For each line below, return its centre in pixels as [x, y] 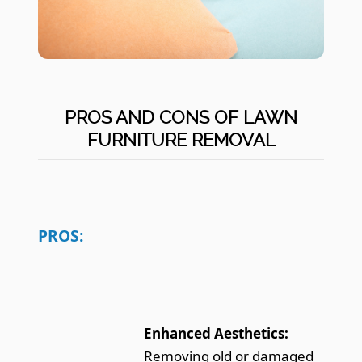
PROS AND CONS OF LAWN [181, 117]
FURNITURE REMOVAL [181, 139]
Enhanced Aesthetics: [217, 333]
